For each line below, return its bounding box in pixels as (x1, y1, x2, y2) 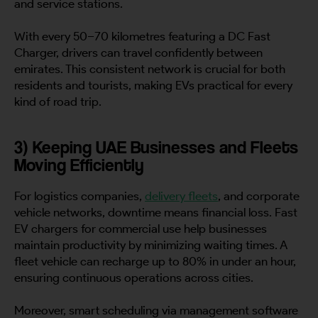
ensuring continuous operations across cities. (14, 270, 256, 285)
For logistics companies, (14, 189, 145, 204)
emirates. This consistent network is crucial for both (14, 62, 285, 77)
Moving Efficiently (14, 154, 144, 176)
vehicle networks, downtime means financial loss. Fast (14, 205, 297, 220)
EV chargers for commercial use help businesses (14, 221, 267, 236)
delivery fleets (145, 189, 218, 204)
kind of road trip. (14, 94, 102, 109)
